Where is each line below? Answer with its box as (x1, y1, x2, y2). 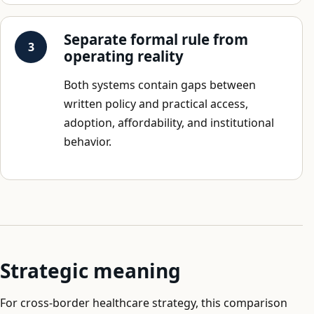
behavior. (64, 133, 111, 149)
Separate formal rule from (64, 29, 248, 49)
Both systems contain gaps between (64, 76, 256, 93)
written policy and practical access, (64, 95, 248, 111)
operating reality (64, 46, 184, 66)
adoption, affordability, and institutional (64, 114, 274, 130)
